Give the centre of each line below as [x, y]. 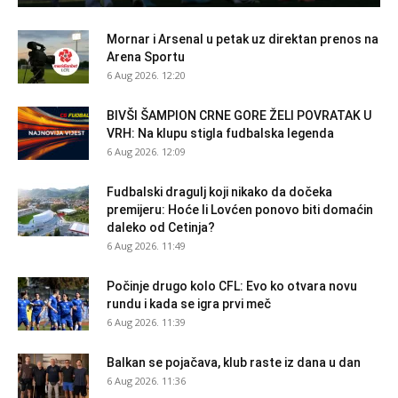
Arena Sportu [146, 57]
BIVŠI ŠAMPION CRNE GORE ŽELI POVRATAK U [239, 116]
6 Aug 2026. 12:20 [146, 76]
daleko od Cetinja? [161, 228]
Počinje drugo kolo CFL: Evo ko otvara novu [232, 287]
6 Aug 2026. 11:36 [146, 381]
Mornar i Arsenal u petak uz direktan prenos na [243, 40]
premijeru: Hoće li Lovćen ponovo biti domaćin [240, 210]
